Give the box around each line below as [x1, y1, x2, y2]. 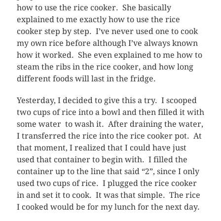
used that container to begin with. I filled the [16, 154, 187, 164]
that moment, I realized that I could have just [16, 143, 186, 152]
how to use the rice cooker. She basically [16, 2, 171, 12]
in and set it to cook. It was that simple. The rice [16, 190, 200, 200]
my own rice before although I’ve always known [16, 38, 198, 48]
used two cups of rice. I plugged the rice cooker [16, 178, 197, 188]
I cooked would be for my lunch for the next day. [16, 202, 200, 212]
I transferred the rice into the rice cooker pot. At [16, 131, 202, 141]
